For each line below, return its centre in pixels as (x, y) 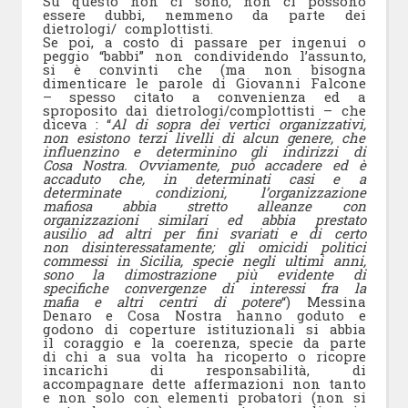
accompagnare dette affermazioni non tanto (204, 384)
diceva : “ (77, 124)
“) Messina (324, 302)
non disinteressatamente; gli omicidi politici (204, 247)
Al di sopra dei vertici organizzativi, (239, 124)
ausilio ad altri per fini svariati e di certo (204, 234)
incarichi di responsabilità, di (204, 370)
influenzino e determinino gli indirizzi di (204, 152)
